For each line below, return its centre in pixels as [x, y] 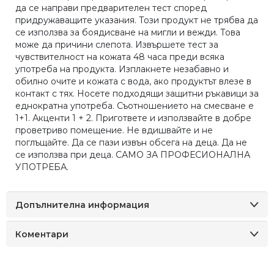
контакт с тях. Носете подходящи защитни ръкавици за [137, 93]
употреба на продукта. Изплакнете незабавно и [122, 69]
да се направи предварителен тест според [111, 8]
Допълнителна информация [82, 205]
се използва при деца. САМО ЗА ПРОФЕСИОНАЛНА [133, 154]
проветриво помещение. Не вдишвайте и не [114, 130]
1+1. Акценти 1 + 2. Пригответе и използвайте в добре [133, 118]
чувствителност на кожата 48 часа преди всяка [120, 57]
